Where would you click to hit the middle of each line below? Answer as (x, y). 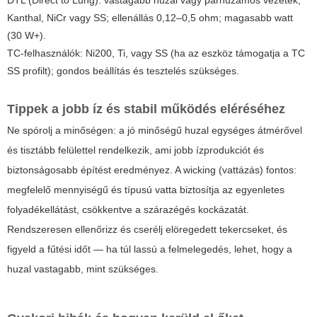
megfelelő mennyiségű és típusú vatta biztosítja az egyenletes (146, 189)
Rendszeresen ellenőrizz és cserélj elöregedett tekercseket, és (147, 229)
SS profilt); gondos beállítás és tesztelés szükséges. (123, 70)
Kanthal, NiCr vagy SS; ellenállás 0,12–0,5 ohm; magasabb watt (150, 17)
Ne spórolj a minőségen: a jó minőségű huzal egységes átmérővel (155, 130)
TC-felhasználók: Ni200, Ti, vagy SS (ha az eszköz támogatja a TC (156, 53)
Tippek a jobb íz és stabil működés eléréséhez (146, 109)
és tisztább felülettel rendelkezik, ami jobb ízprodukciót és (136, 150)
